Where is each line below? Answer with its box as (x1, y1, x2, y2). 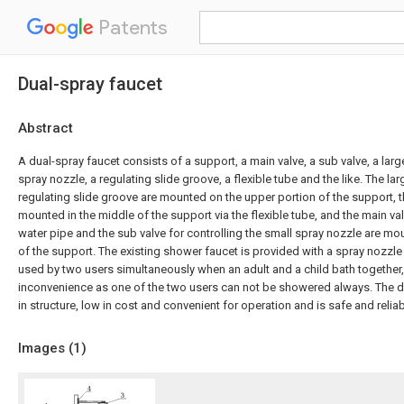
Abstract (18, 120, 73, 136)
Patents (94, 15, 168, 40)
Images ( (18, 340, 73, 356)
